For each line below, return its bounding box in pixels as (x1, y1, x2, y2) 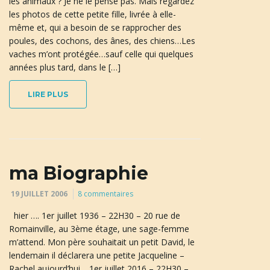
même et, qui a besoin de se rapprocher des (9, 22, 181, 34)
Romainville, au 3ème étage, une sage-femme (9, 223, 189, 235)
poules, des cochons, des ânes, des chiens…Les (9, 35, 195, 47)
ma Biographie (9, 162, 148, 185)
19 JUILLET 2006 (11, 189, 67, 199)
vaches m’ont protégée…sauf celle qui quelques (9, 48, 193, 60)
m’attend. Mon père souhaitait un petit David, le (9, 236, 195, 248)
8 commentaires (78, 189, 133, 199)
